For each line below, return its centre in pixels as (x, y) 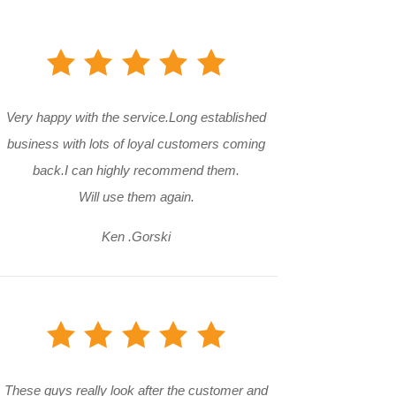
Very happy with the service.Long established (137, 118)
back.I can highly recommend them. (137, 171)
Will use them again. (136, 197)
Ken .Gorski (137, 237)
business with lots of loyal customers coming (137, 144)
